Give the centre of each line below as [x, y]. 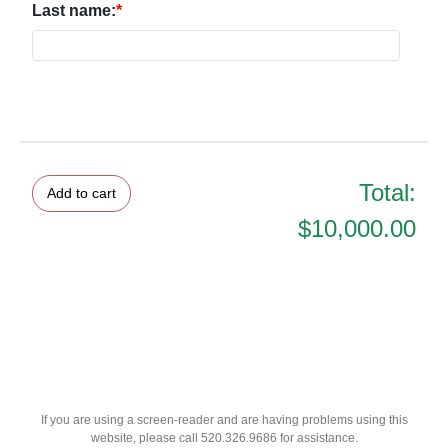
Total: [387, 192]
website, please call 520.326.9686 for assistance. [224, 438]
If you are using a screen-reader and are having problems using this [224, 420]
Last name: [74, 10]
